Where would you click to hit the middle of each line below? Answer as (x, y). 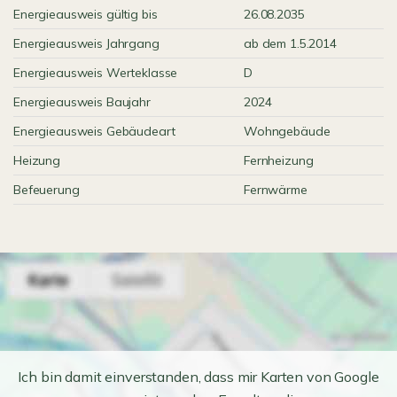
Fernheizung (279, 160)
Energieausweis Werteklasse (96, 73)
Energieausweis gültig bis (86, 14)
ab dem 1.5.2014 (290, 43)
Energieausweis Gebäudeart (94, 131)
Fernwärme (276, 190)
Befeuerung (47, 190)
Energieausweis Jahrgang (86, 43)
